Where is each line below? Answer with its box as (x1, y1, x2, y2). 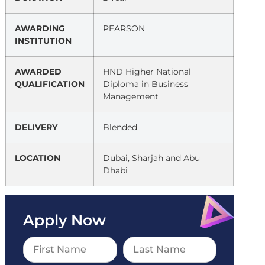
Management (103, 91, 159, 102)
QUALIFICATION (15, 79, 85, 89)
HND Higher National (103, 66, 192, 77)
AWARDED (15, 66, 62, 77)
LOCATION (15, 153, 61, 163)
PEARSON (103, 23, 146, 34)
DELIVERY (15, 122, 58, 132)
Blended (103, 122, 138, 132)
